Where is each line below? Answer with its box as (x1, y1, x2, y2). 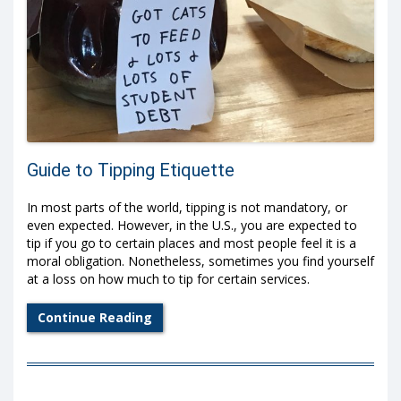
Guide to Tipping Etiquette (27, 158, 235, 181)
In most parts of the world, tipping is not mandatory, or (27, 198, 347, 216)
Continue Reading (38, 309, 152, 327)
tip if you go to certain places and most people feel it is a (27, 234, 356, 252)
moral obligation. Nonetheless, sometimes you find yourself (27, 252, 374, 269)
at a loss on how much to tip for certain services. (27, 269, 310, 287)
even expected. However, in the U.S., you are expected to (27, 216, 357, 234)
